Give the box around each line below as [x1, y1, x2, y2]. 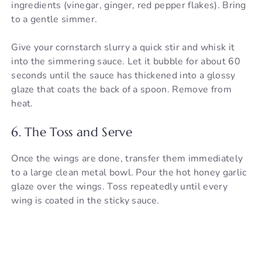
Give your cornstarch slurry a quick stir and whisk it [11, 40, 235, 54]
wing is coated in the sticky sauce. [11, 194, 160, 207]
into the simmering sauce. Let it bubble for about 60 [11, 54, 240, 68]
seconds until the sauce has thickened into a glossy [11, 68, 236, 82]
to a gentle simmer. [11, 12, 98, 26]
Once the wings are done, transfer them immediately [11, 151, 243, 165]
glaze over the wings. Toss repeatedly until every [11, 180, 227, 193]
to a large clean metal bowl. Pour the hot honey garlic [11, 166, 247, 179]
